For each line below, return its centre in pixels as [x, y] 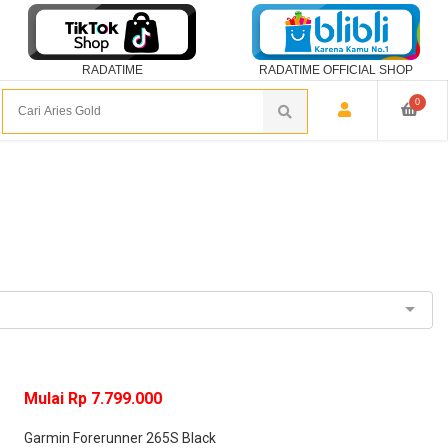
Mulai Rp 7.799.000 [93, 398]
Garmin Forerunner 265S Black [120, 437]
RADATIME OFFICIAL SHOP [336, 70]
